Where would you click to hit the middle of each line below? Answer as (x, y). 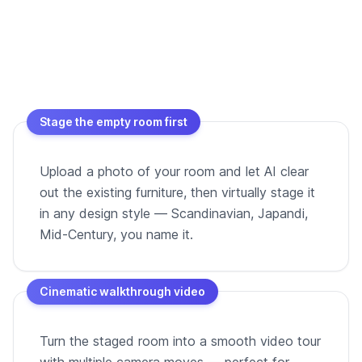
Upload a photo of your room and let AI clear (174, 171)
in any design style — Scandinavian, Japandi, (174, 213)
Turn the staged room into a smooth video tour (180, 341)
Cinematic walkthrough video (122, 291)
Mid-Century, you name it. (116, 234)
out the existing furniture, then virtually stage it (177, 192)
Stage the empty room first (114, 121)
